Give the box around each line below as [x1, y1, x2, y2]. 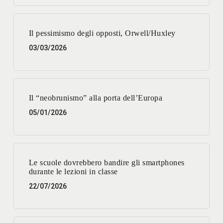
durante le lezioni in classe [28, 167, 118, 176]
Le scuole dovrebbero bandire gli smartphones [28, 158, 185, 167]
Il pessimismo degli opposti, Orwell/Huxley [28, 29, 176, 38]
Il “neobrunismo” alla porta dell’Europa [28, 94, 163, 103]
